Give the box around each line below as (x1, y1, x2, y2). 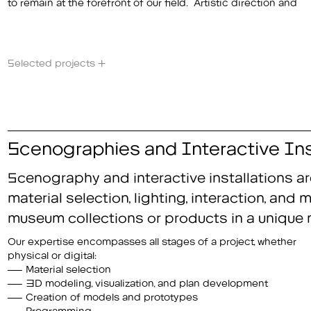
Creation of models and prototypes (25, 288, 198, 302)
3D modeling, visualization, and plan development (25, 274, 268, 288)
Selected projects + (7, 54, 106, 68)
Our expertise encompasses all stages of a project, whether (7, 233, 296, 246)
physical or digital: (7, 246, 96, 260)
